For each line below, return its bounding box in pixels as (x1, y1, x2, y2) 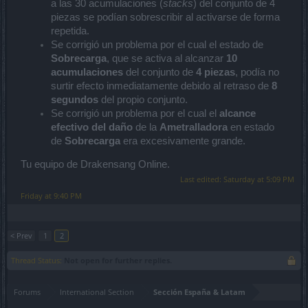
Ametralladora (159, 121, 228, 133)
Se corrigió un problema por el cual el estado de (51, 38, 263, 50)
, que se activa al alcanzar (107, 52, 226, 64)
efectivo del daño (51, 121, 133, 133)
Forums (14, 287, 41, 298)
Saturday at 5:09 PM (223, 174, 294, 185)
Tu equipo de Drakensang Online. (21, 159, 170, 170)
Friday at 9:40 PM (21, 190, 82, 201)
